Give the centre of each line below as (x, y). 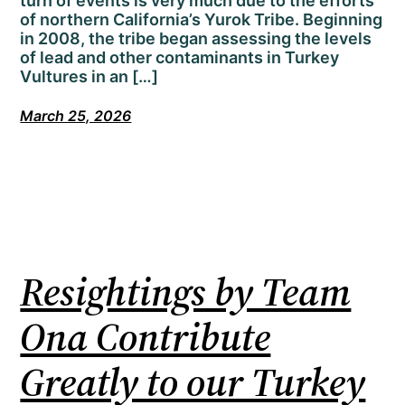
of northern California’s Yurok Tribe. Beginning (202, 20)
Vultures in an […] (89, 77)
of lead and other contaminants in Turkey (180, 58)
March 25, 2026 (76, 116)
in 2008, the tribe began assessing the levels (196, 39)
